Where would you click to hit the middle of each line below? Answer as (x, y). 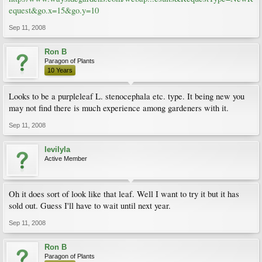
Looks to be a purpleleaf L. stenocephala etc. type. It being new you (127, 96)
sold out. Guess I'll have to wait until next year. (90, 206)
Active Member (66, 158)
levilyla (57, 149)
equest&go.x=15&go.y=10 (54, 10)
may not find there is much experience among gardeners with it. (119, 108)
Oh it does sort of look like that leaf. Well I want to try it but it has (124, 194)
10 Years (60, 70)
